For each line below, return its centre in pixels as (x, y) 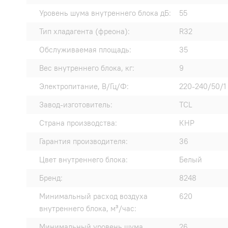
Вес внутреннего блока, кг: (87, 68)
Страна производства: (78, 123)
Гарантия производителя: (83, 141)
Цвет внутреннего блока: (83, 160)
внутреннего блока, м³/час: (88, 209)
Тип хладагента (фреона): (84, 32)
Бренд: (51, 178)
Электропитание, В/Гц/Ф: (84, 87)
